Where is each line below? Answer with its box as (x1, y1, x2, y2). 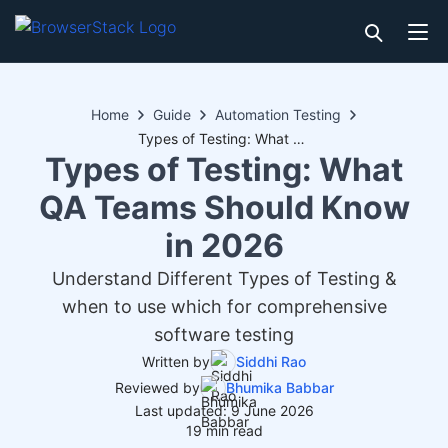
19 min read (185, 422, 263, 439)
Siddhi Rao (236, 353, 306, 370)
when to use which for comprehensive (61, 296, 387, 317)
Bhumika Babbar (225, 379, 334, 396)
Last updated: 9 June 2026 (134, 402, 314, 419)
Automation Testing (215, 106, 341, 123)
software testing (154, 324, 294, 345)
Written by (142, 353, 210, 370)
